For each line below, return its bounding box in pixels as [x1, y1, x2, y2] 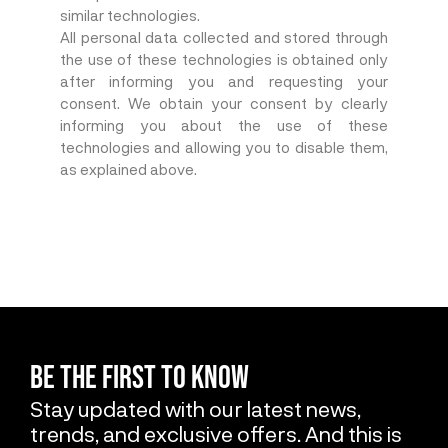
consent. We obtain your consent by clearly [60, 94, 388, 113]
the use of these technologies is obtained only [60, 50, 388, 69]
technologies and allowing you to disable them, [60, 138, 388, 157]
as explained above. [60, 160, 197, 179]
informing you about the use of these [60, 116, 388, 135]
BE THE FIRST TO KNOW [30, 359, 249, 399]
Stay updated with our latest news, [30, 396, 361, 422]
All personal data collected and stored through [60, 28, 388, 47]
